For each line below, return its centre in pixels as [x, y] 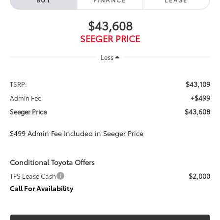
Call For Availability [42, 188]
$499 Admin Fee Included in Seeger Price [77, 133]
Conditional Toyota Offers [53, 162]
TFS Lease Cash [33, 176]
